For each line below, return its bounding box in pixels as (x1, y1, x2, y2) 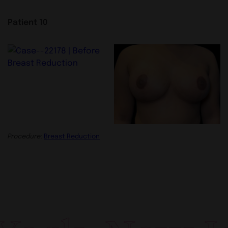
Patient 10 (8, 15, 47, 27)
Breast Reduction (44, 131, 100, 140)
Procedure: (8, 131, 42, 140)
